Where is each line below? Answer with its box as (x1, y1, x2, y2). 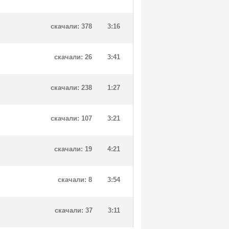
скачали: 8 (58, 176, 92, 184)
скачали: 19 (54, 145, 92, 153)
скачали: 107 (51, 114, 92, 122)
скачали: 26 (54, 53, 92, 61)
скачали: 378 (51, 22, 92, 30)
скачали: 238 (51, 84, 92, 91)
